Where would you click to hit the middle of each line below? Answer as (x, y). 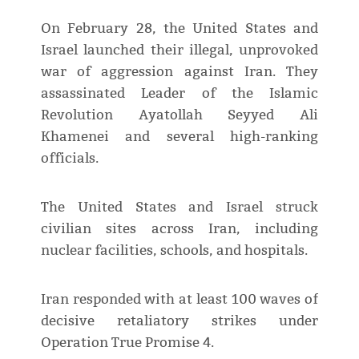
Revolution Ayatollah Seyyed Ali (179, 115)
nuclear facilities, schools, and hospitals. (174, 250)
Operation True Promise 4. (127, 342)
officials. (69, 158)
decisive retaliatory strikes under (179, 321)
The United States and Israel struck (179, 207)
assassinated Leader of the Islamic (179, 93)
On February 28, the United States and (179, 28)
